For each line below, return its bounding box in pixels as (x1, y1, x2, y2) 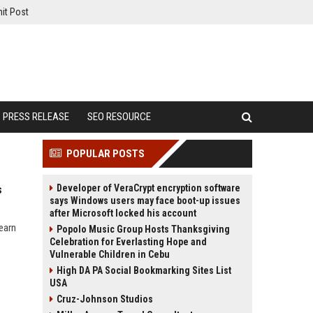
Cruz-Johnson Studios (57, 293, 153, 305)
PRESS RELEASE (3, 110, 69, 123)
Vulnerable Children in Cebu (50, 249, 170, 260)
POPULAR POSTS (66, 147, 145, 160)
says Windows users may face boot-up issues (50, 195, 240, 206)
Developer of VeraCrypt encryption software (57, 182, 240, 194)
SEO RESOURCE (87, 110, 151, 123)
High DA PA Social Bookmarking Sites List (57, 265, 231, 276)
